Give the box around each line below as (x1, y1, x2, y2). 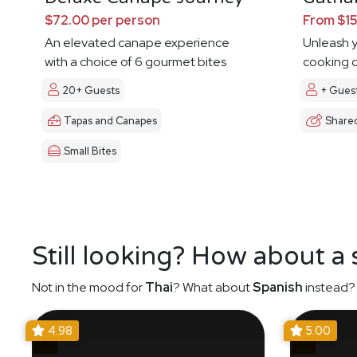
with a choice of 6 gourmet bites (45, 53, 226, 70)
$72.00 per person (45, 12, 160, 29)
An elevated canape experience (45, 34, 229, 51)
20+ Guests (62, 83, 120, 97)
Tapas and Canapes (64, 114, 157, 128)
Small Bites (64, 144, 116, 159)
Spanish (253, 278, 303, 296)
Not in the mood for (32, 278, 145, 296)
